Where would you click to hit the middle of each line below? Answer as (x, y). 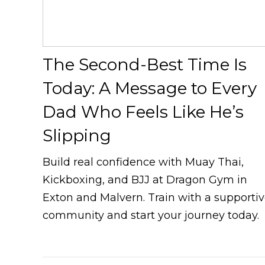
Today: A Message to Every (150, 88)
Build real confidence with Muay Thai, (143, 162)
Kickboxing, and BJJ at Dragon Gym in (145, 180)
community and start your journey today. (151, 216)
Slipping (77, 136)
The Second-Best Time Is (145, 65)
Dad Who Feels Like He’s (143, 112)
